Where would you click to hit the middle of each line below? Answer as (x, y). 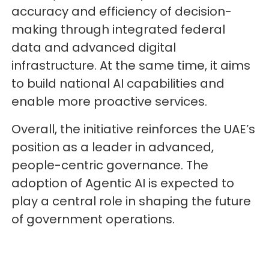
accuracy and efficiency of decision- (122, 12)
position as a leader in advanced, (113, 147)
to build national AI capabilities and (118, 84)
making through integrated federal (119, 30)
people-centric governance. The (110, 165)
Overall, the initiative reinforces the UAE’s (134, 129)
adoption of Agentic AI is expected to (123, 183)
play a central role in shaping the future (131, 201)
